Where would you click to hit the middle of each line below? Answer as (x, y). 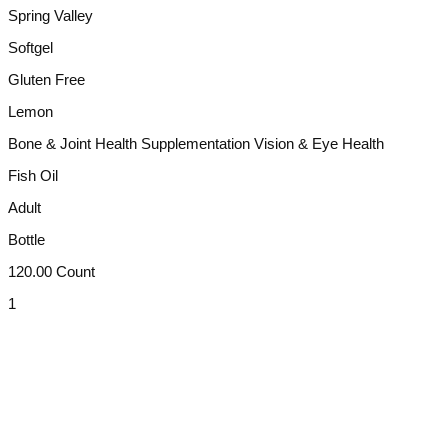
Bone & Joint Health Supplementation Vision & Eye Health (196, 143)
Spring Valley (50, 15)
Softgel (30, 47)
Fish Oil (33, 175)
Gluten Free (46, 79)
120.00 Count (51, 271)
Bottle (26, 239)
